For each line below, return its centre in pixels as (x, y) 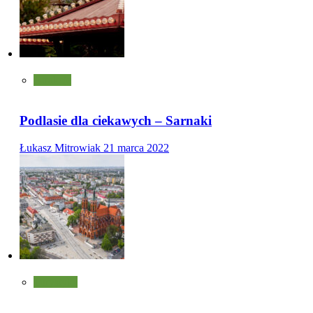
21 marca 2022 (136, 147)
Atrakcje (52, 80)
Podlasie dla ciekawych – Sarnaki (116, 121)
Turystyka (56, 282)
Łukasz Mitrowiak (61, 147)
